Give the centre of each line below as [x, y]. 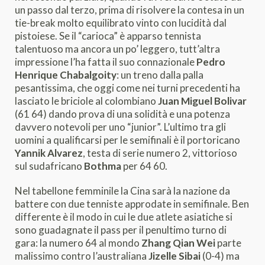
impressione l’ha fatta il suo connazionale [106, 62]
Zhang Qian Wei [178, 243]
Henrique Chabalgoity [66, 75]
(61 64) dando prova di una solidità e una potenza [122, 114]
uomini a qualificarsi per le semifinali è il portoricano [127, 140]
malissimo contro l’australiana [82, 256]
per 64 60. [145, 166]
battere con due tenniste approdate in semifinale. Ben [132, 204]
